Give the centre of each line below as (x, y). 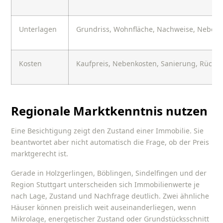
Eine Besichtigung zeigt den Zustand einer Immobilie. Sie (108, 131)
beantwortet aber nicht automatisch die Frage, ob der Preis (110, 142)
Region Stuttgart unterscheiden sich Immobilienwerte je (106, 184)
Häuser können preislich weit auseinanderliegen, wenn (104, 207)
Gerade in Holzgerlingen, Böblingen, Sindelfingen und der (109, 173)
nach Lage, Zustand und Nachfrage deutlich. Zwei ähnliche (110, 196)
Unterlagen (38, 29)
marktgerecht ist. (40, 154)
